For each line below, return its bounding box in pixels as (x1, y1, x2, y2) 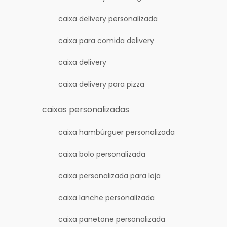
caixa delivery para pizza (58, 79, 145, 89)
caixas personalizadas (42, 104, 130, 116)
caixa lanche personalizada (58, 193, 155, 203)
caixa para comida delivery (58, 35, 155, 46)
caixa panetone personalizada (58, 214, 166, 224)
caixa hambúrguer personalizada (58, 127, 175, 137)
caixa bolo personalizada (58, 149, 146, 159)
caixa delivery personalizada (58, 14, 158, 24)
